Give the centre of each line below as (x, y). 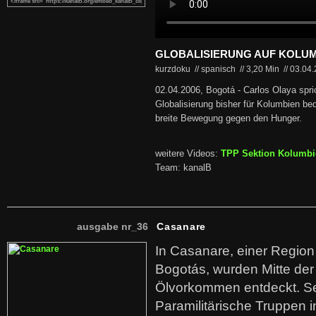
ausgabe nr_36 (113, 226)
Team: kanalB (183, 168)
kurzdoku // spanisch (196, 69)
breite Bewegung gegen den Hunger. (229, 119)
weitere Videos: (188, 154)
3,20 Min (264, 69)
